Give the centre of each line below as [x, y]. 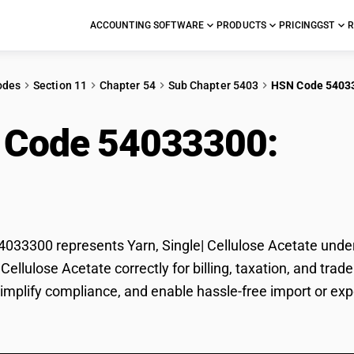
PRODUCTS [242, 25]
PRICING [298, 25]
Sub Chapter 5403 [213, 85]
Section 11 [60, 85]
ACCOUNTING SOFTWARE [147, 25]
